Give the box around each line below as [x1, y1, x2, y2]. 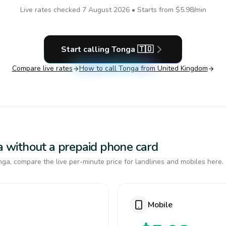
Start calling [61, 44, 111, 55]
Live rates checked [20, 5, 82, 15]
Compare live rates [12, 64, 73, 73]
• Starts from [129, 5, 176, 15]
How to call [79, 64, 119, 73]
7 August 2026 [82, 5, 130, 15]
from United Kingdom [138, 64, 208, 73]
